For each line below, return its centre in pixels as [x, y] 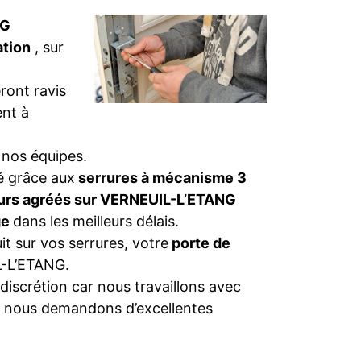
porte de [199, 243]
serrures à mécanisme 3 [161, 178]
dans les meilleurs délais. [96, 221]
